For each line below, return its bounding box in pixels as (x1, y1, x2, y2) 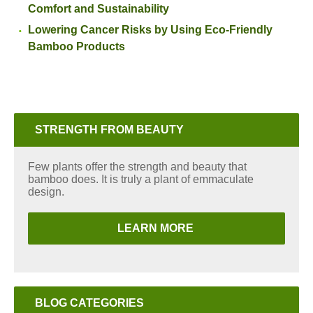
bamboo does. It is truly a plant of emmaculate (28, 173, 254, 185)
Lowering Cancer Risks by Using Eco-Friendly (28, 24, 272, 36)
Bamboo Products (28, 41, 125, 52)
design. (28, 186, 64, 198)
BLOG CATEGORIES (35, 297, 144, 309)
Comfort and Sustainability (28, 3, 169, 15)
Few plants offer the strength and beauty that (28, 161, 247, 173)
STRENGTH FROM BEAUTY (35, 124, 184, 136)
